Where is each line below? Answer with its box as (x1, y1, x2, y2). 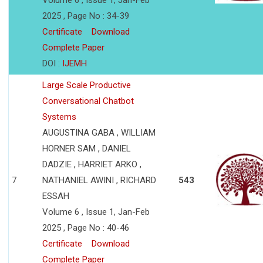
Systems (42, 112, 76, 123)
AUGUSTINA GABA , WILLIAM (42, 127, 156, 139)
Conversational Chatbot (42, 96, 134, 107)
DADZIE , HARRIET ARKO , (42, 159, 141, 170)
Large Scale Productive (42, 80, 131, 91)
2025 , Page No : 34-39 (42, 11, 129, 22)
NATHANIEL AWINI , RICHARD (42, 175, 156, 186)
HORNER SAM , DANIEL (42, 143, 131, 154)
